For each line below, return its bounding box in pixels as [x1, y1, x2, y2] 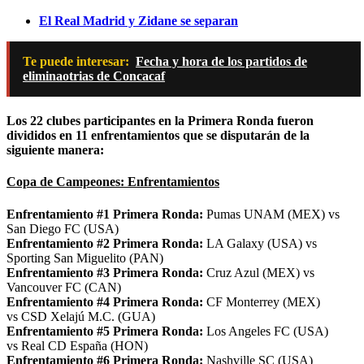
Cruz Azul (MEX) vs [203, 265, 314, 279]
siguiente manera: [6, 143, 104, 158]
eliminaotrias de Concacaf [23, 68, 165, 83]
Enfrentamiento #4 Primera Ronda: [6, 294, 206, 309]
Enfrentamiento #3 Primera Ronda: [6, 265, 203, 279]
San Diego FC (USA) [6, 221, 119, 236]
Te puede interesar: [23, 54, 129, 68]
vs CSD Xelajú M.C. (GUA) [6, 309, 155, 323]
